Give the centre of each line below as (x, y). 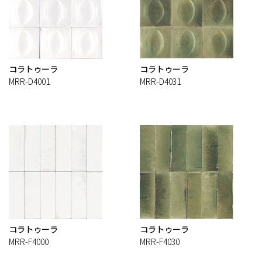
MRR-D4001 (29, 82)
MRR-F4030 (160, 242)
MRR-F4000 (29, 242)
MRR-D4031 (160, 82)
